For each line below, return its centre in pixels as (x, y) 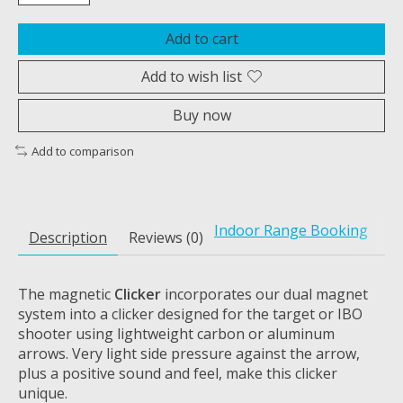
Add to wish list (192, 76)
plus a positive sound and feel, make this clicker (178, 374)
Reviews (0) (166, 238)
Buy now (201, 115)
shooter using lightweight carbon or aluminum (176, 334)
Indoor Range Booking (291, 231)
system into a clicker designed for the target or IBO (190, 314)
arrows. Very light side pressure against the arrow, (189, 354)
